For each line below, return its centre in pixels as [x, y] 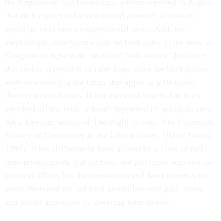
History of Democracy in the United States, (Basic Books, [109, 135]
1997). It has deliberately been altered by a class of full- [105, 148]
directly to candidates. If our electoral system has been [103, 95]
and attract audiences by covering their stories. [88, 202]
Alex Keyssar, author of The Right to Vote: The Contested [109, 122]
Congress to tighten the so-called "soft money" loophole [105, 55]
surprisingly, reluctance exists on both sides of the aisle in [109, 42]
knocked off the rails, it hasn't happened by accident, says [108, 109]
